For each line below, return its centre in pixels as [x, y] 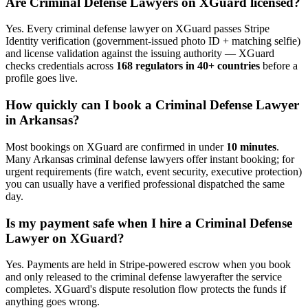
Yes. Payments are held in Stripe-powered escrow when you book [148, 265]
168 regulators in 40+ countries [188, 66]
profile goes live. [42, 78]
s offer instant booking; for [237, 159]
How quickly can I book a [80, 105]
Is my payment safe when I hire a [100, 223]
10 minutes [251, 146]
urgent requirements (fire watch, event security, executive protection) [154, 171]
